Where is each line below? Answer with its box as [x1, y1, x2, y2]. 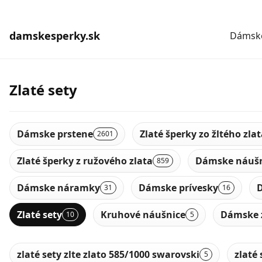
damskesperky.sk [9, 29, 100, 43]
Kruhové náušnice [101, 208, 185, 221]
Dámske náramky [17, 181, 100, 194]
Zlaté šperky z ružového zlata [17, 154, 153, 167]
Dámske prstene [17, 127, 93, 140]
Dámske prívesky [139, 181, 218, 194]
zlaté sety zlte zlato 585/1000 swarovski [17, 247, 199, 261]
